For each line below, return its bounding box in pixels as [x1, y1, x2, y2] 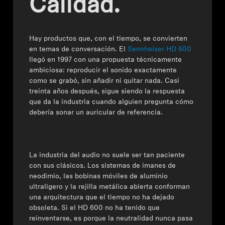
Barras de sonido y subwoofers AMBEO [17, 173, 144, 180]
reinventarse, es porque [29, 215, 108, 222]
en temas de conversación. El [29, 46, 128, 53]
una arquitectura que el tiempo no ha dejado [29, 194, 175, 201]
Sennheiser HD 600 [128, 46, 192, 53]
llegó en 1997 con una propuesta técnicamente [29, 56, 182, 64]
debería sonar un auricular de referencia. [29, 109, 163, 117]
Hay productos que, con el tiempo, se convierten [29, 35, 188, 43]
